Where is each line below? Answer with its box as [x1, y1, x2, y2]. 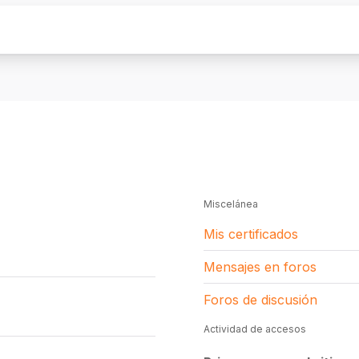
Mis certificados [204, 226, 298, 242]
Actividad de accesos [204, 323, 306, 335]
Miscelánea [204, 198, 258, 210]
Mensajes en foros [204, 259, 317, 275]
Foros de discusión [204, 292, 317, 308]
